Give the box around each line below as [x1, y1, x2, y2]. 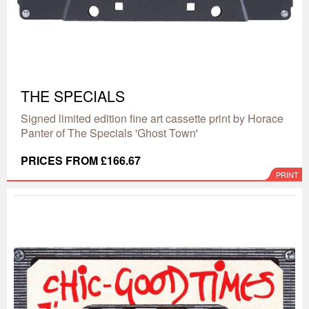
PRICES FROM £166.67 [21, 152, 141, 168]
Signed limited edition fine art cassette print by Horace [21, 110, 283, 126]
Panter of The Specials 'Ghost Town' [21, 125, 198, 141]
